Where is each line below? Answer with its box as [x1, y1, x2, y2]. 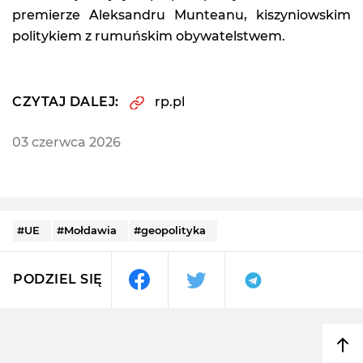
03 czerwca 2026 [12, 134, 121, 150]
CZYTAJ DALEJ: [12, 93, 119, 109]
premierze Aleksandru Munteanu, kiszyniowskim [12, 6, 351, 23]
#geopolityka [134, 223, 206, 237]
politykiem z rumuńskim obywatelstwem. [12, 28, 285, 44]
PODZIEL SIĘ [13, 271, 103, 288]
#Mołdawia [57, 223, 117, 237]
